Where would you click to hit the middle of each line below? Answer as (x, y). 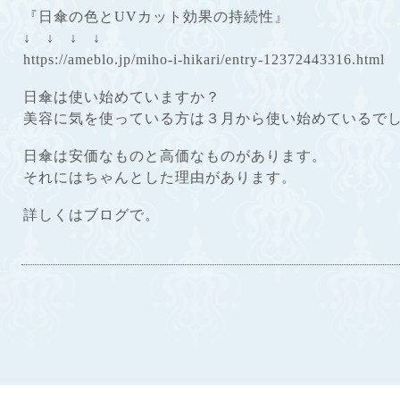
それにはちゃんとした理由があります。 (160, 177)
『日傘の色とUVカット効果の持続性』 (156, 17)
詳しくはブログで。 (92, 215)
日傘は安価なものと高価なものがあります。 (175, 156)
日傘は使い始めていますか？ (122, 97)
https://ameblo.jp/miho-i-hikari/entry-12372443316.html (204, 59)
